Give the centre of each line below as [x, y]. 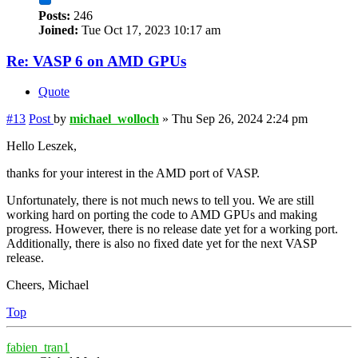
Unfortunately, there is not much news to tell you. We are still [160, 201]
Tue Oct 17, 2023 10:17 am [149, 30]
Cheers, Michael [48, 285]
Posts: [54, 15]
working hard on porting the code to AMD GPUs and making [162, 215]
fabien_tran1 [38, 348]
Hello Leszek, [42, 146]
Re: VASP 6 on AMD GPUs [96, 61]
